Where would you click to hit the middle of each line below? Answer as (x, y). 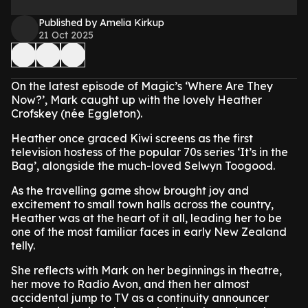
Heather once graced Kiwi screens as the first (132, 138)
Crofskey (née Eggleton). (77, 113)
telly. (24, 245)
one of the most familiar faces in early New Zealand (149, 232)
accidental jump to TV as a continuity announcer (140, 298)
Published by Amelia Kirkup (101, 23)
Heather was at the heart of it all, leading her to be (146, 218)
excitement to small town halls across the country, (142, 204)
